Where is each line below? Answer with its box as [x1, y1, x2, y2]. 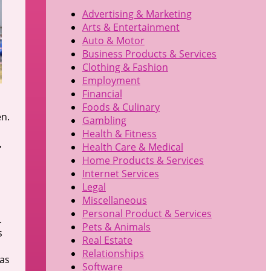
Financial [82, 87, 122, 101]
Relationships [82, 247, 144, 261]
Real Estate [82, 233, 132, 247]
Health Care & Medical [82, 140, 183, 154]
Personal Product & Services [82, 207, 212, 221]
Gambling [82, 114, 126, 128]
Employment [82, 74, 140, 88]
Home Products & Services [82, 154, 204, 168]
